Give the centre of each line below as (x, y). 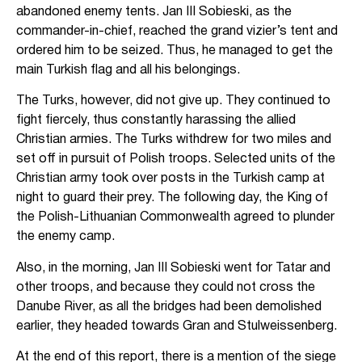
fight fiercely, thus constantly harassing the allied (156, 121)
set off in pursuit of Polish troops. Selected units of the (176, 160)
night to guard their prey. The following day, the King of (172, 198)
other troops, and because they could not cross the (166, 287)
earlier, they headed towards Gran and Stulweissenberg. (177, 326)
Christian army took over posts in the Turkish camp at (170, 179)
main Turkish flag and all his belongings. (128, 70)
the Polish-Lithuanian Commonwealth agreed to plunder (175, 218)
